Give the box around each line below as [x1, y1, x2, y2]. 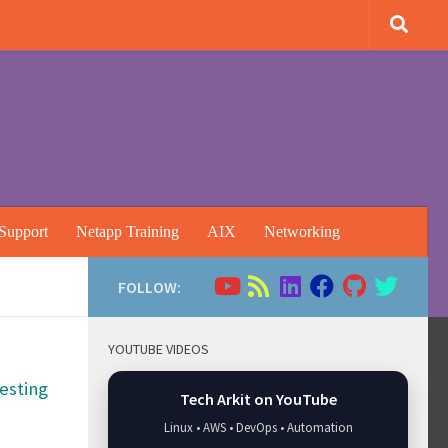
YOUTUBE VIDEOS [108, 340, 209, 358]
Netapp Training [76, 223, 179, 240]
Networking [264, 223, 340, 240]
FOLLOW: [118, 277, 181, 297]
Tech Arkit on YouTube [179, 389, 337, 409]
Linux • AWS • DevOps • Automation [163, 419, 353, 436]
